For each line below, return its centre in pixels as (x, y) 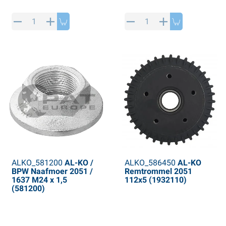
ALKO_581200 (37, 163)
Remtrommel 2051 (158, 172)
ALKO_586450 (150, 163)
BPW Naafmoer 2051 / (52, 172)
